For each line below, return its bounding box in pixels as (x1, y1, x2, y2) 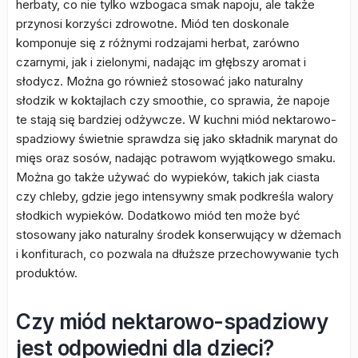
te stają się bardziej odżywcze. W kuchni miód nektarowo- (16, 112, 336, 127)
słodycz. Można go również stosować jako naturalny (16, 74, 303, 89)
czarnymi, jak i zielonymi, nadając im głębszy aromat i (16, 54, 306, 70)
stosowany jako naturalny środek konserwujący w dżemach (16, 227, 341, 242)
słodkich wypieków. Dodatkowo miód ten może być (16, 208, 300, 223)
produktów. (16, 265, 78, 280)
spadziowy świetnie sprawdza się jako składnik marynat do (16, 131, 338, 146)
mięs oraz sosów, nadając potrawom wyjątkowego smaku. (16, 150, 336, 165)
